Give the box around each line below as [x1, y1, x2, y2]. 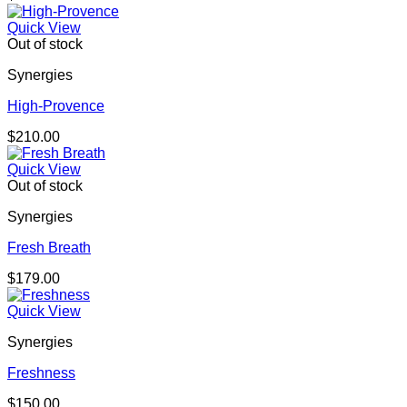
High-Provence [7, 98, 104, 114]
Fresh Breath [7, 240, 91, 256]
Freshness [7, 365, 75, 382]
